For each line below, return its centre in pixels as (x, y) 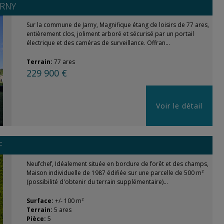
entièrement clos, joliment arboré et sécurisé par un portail (110, 34)
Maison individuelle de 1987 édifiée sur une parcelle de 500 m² (115, 173)
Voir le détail (179, 106)
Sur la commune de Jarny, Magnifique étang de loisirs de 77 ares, (117, 25)
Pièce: (37, 219)
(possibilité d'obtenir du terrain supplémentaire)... (97, 182)
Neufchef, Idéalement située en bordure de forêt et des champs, (117, 164)
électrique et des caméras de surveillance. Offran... (98, 43)
